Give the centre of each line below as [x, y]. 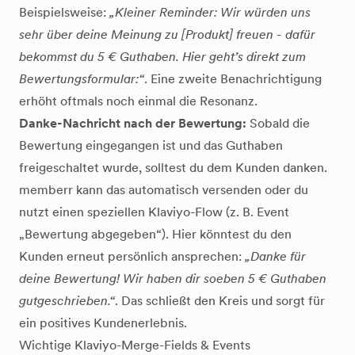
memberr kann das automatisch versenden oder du [164, 190]
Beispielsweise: [64, 12]
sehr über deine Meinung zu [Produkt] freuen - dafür [167, 34]
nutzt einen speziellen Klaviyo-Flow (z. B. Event [154, 212]
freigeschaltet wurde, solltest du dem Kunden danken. [173, 168]
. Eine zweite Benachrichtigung [233, 79]
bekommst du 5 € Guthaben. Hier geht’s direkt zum [162, 57]
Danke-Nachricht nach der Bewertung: [133, 123]
